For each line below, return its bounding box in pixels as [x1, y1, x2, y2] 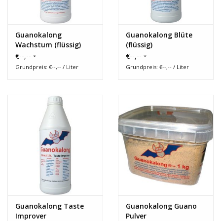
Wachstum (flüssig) [15, 40, 81, 50]
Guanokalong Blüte [126, 30, 192, 40]
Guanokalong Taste [15, 201, 84, 211]
